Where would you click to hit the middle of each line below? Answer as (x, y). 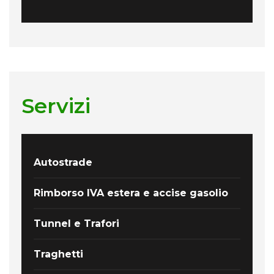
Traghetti (58, 254)
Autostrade (63, 162)
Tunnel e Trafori (76, 223)
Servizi (56, 106)
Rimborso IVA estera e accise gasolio (131, 193)
